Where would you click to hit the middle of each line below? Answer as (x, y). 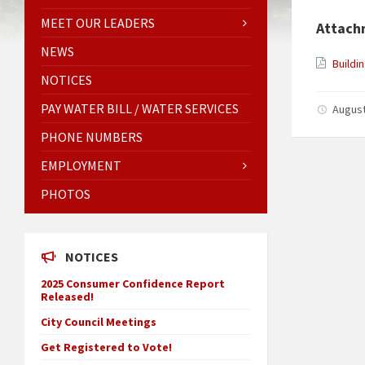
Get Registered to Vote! (106, 347)
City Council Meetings (99, 321)
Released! (67, 296)
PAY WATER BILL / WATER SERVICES (140, 108)
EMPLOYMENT (81, 165)
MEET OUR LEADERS (98, 22)
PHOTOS (66, 193)
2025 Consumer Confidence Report (133, 283)
